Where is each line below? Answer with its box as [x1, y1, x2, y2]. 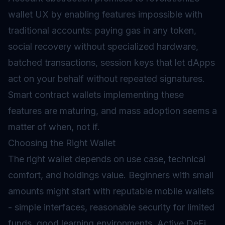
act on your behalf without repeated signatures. [8, 73, 205, 84]
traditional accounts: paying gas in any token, [8, 25, 196, 36]
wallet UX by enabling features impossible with [8, 9, 202, 20]
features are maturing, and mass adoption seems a [8, 105, 217, 116]
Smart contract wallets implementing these [8, 89, 184, 100]
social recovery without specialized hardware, [8, 41, 198, 52]
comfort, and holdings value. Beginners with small [8, 170, 213, 180]
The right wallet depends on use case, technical [8, 154, 205, 164]
